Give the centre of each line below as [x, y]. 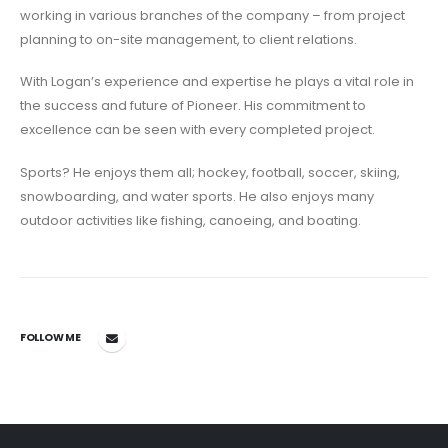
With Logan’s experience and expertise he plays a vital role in [217, 82]
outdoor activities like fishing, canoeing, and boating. [190, 220]
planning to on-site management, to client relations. [188, 39]
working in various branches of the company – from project [212, 15]
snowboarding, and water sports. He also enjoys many [197, 196]
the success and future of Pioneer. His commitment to [193, 106]
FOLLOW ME [50, 338]
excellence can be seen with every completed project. [197, 130]
